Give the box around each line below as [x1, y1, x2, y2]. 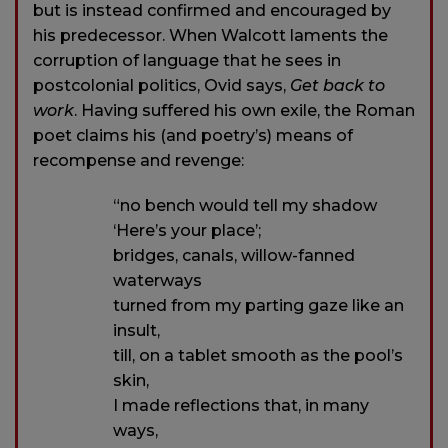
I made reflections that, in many [113, 395, 369, 415]
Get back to [290, 75, 385, 95]
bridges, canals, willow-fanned [113, 245, 355, 265]
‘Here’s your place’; [113, 220, 261, 240]
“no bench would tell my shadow [113, 195, 377, 215]
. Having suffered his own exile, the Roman [74, 100, 415, 120]
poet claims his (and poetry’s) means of [33, 125, 353, 145]
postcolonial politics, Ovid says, [33, 75, 290, 95]
